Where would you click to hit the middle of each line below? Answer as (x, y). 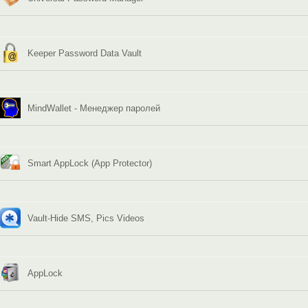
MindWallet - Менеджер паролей (94, 108)
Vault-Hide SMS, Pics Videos (86, 218)
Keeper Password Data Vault (85, 53)
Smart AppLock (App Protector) (90, 163)
